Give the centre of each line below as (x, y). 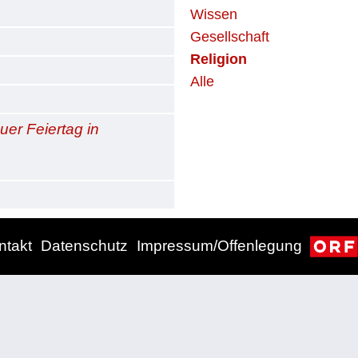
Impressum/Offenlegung (219, 246)
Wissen (214, 14)
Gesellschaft (230, 37)
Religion (219, 59)
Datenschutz (85, 246)
